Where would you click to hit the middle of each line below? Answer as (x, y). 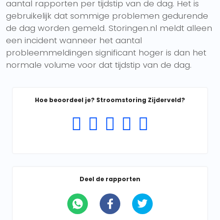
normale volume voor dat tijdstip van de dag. (99, 65)
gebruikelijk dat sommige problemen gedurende (107, 16)
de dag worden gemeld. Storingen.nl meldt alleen (109, 28)
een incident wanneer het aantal (74, 40)
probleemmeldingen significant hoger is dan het (106, 53)
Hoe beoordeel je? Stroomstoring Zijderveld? (110, 100)
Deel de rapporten (110, 179)
